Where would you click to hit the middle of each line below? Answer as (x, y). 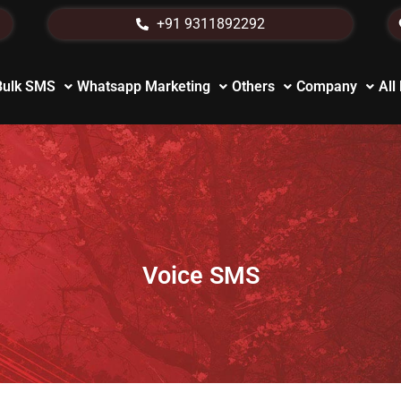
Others (253, 86)
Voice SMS (200, 276)
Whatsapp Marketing (143, 86)
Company (326, 86)
